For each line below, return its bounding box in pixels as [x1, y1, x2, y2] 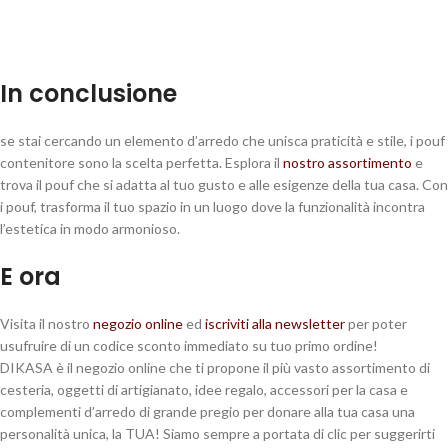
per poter [345, 315, 407, 333]
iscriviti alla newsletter [205, 315, 345, 333]
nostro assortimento [283, 154, 412, 172]
